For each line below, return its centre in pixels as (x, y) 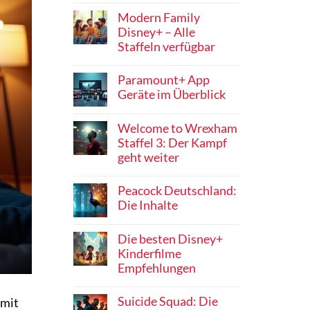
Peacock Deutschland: (177, 191)
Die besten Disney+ (170, 239)
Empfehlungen (157, 268)
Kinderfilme (149, 254)
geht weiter (148, 158)
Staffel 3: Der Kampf (172, 143)
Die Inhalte (148, 206)
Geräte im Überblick (172, 95)
